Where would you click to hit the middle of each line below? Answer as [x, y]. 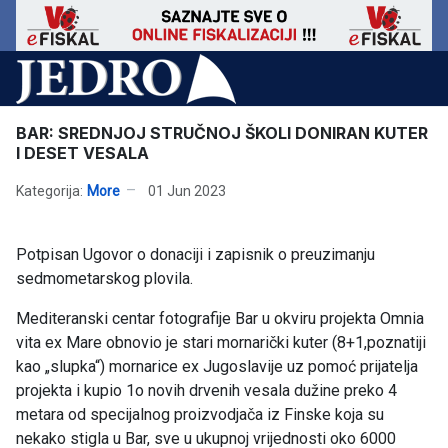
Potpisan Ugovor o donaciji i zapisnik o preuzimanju [195, 255]
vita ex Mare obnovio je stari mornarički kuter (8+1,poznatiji [221, 343]
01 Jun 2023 [187, 190]
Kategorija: [49, 190]
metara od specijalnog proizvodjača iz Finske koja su [200, 415]
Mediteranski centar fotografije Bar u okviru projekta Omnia [220, 319]
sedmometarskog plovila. [104, 279]
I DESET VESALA [82, 153]
